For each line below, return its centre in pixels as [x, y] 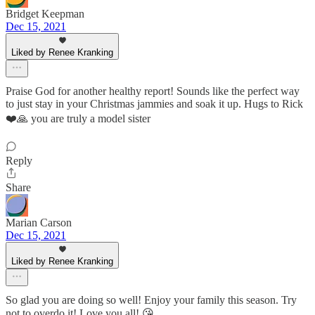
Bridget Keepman [45, 14]
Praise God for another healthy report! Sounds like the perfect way [153, 91]
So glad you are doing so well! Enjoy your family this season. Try [151, 300]
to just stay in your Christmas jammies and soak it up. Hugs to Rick [154, 104]
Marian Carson [39, 223]
